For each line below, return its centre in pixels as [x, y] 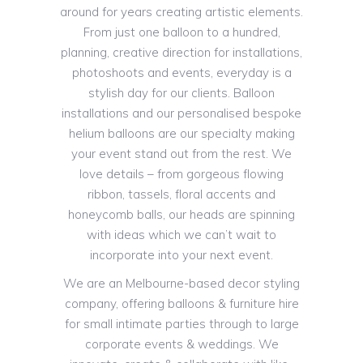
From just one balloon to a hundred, [181, 32]
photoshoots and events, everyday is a [181, 73]
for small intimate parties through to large [181, 324]
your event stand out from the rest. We [181, 154]
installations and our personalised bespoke [181, 113]
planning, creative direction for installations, [181, 53]
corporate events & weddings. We [181, 344]
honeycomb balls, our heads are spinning [181, 215]
